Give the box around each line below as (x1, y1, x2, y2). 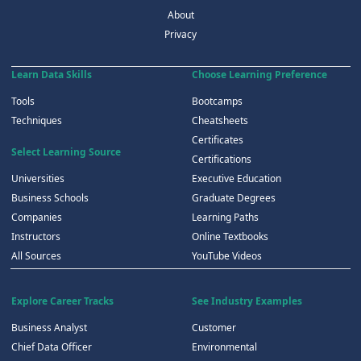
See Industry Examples (191, 294, 302, 309)
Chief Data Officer (10, 340, 92, 355)
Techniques (10, 114, 62, 128)
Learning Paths (191, 210, 259, 225)
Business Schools (10, 191, 89, 205)
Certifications (191, 152, 251, 167)
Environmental (191, 340, 257, 355)
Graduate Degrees (191, 191, 276, 205)
